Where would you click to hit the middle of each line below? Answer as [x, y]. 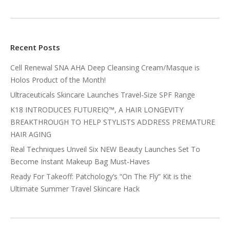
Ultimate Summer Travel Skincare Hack [75, 189]
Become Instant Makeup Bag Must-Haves [80, 161]
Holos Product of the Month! [58, 80]
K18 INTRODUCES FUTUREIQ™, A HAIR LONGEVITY [97, 110]
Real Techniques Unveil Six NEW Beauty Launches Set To [105, 149]
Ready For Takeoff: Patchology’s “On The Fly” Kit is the [101, 176]
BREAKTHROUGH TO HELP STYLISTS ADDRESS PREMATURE [113, 122]
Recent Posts [35, 47]
